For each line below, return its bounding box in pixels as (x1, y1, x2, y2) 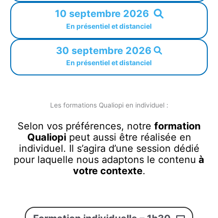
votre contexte (73, 165, 143, 177)
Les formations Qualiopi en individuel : (50, 101, 168, 109)
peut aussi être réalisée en (66, 131, 191, 144)
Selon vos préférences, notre (18, 120, 154, 132)
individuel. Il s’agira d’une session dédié (18, 143, 200, 155)
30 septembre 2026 (56, 44, 151, 56)
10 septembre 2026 (54, 7, 149, 19)
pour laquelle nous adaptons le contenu (14, 154, 196, 166)
